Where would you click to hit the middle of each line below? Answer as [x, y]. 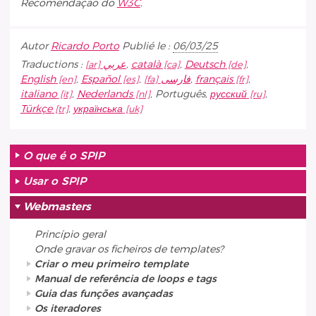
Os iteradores [67, 308]
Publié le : [147, 47]
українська [98, 109]
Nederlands [104, 94]
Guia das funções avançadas [103, 293]
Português [180, 94]
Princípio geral [70, 234]
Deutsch [205, 64]
